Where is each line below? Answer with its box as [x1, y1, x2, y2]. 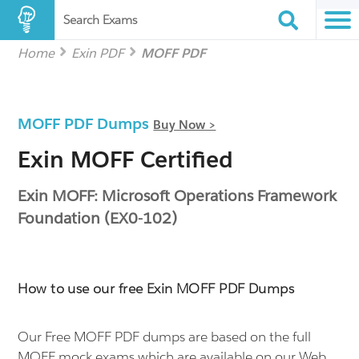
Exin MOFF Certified [18, 145, 234, 174]
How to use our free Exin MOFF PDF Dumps [18, 280, 294, 297]
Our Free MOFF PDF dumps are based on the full [18, 328, 312, 345]
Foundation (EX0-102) [18, 208, 178, 228]
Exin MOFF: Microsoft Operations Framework [18, 186, 337, 205]
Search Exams [63, 12, 137, 27]
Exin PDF [71, 45, 125, 62]
